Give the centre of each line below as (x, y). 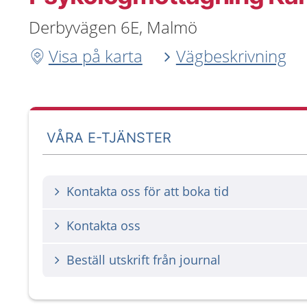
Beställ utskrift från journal (144, 260)
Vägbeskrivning (231, 56)
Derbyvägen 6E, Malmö (113, 27)
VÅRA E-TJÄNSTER (109, 137)
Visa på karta (95, 56)
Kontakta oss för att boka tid (148, 191)
